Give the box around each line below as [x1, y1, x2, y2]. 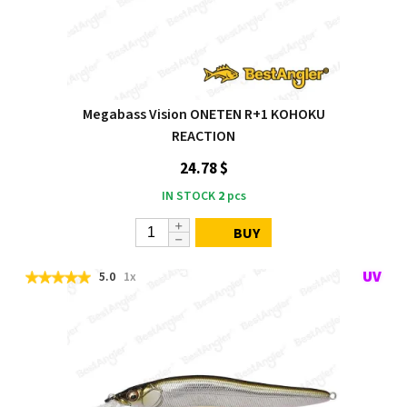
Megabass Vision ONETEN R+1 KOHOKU [82, 104, 325, 124]
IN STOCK [161, 186, 215, 205]
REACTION [172, 125, 235, 146]
